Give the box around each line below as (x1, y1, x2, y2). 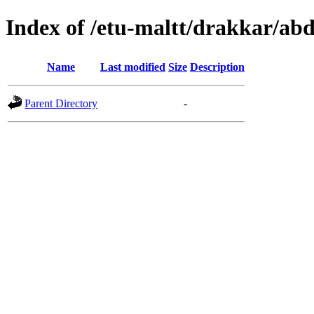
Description (190, 60, 245, 73)
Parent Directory (25, 97, 97, 109)
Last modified (100, 60, 165, 73)
